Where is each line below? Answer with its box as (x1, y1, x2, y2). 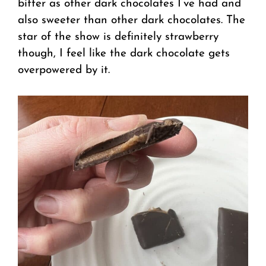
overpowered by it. (18, 64, 110, 76)
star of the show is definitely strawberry (18, 31, 218, 43)
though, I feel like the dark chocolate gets (18, 47, 230, 59)
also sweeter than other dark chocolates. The (18, 14, 245, 26)
